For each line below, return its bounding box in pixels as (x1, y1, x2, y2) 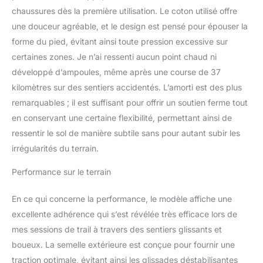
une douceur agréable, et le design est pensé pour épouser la (12, 21, 248, 31)
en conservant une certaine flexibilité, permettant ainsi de (12, 112, 232, 123)
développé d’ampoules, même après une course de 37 (12, 66, 221, 77)
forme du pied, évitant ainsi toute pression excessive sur (12, 36, 228, 46)
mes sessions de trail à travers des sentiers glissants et (12, 224, 222, 234)
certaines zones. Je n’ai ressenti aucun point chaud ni (12, 51, 217, 62)
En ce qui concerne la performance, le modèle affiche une (12, 193, 232, 204)
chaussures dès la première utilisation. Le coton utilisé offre (12, 5, 237, 16)
